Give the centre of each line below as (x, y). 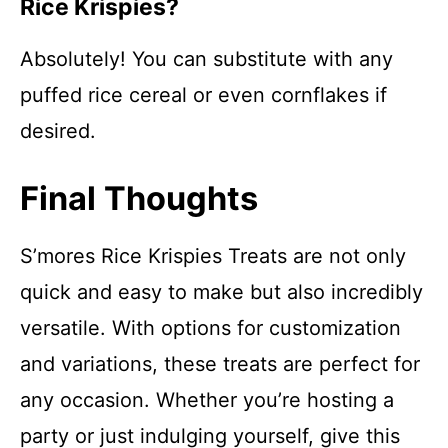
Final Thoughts (139, 198)
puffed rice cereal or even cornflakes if (203, 95)
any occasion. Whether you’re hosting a (207, 400)
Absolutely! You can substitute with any (206, 59)
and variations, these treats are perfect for (220, 364)
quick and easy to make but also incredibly (221, 292)
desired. (58, 131)
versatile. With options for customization (210, 328)
